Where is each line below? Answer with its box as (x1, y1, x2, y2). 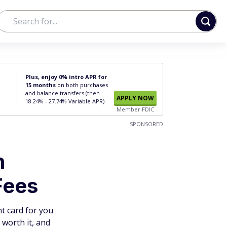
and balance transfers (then (25, 89, 100, 97)
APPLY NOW (117, 94, 154, 102)
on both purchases (56, 81, 108, 89)
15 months (25, 81, 56, 89)
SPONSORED (130, 120, 163, 128)
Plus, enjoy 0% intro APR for (25, 73, 107, 81)
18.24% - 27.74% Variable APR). (25, 97, 106, 105)
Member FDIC (117, 105, 154, 113)
